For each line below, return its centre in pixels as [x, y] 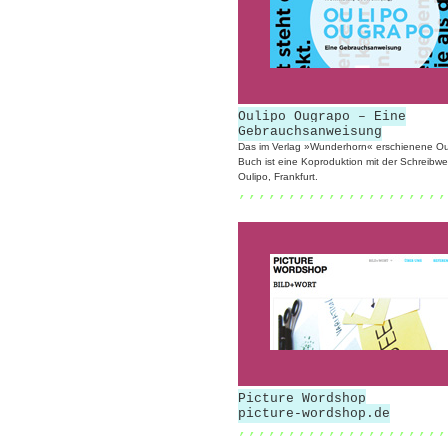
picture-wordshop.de [314, 413]
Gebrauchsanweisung [310, 131]
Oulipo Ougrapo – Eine [322, 116]
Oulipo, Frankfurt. [278, 176]
